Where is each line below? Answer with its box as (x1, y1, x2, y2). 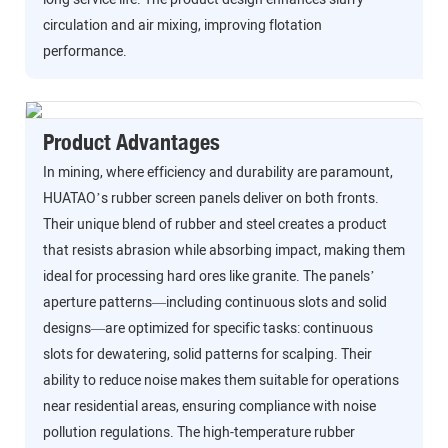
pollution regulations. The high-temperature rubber (42, 422, 355, 444)
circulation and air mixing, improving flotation (42, 15, 322, 37)
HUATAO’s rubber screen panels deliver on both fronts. (42, 188, 379, 210)
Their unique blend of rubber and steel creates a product (42, 214, 387, 236)
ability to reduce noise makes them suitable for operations (42, 370, 399, 392)
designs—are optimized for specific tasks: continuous (42, 318, 373, 340)
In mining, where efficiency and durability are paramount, (42, 162, 393, 184)
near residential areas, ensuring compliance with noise (42, 396, 376, 418)
